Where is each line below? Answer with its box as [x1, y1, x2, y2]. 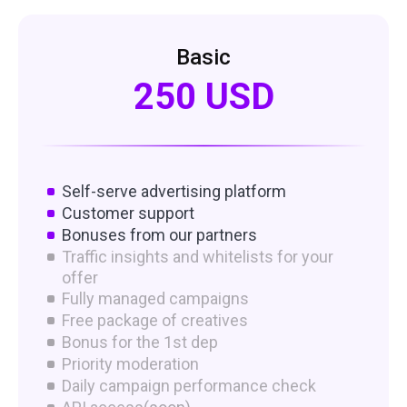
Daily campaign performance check [62, 375, 316, 395]
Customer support [62, 203, 194, 223]
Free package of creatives [62, 310, 248, 330]
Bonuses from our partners [62, 224, 257, 244]
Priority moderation [62, 353, 199, 373]
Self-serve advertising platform [62, 181, 286, 201]
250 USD [133, 74, 274, 118]
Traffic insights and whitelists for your [62, 246, 333, 266]
